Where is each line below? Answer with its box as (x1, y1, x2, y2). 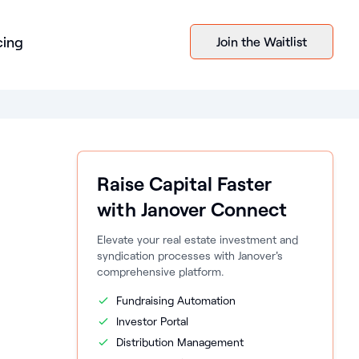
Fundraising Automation (116, 293, 236, 307)
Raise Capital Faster (97, 171, 272, 195)
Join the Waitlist (216, 34, 307, 49)
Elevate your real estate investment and (97, 232, 298, 246)
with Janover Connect (97, 197, 287, 220)
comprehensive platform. (97, 264, 224, 278)
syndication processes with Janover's (97, 248, 283, 262)
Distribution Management (116, 335, 244, 349)
